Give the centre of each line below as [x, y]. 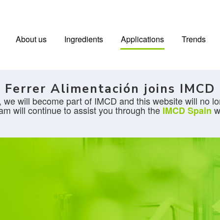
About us [31, 39]
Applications [142, 39]
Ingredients [84, 39]
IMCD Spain [187, 110]
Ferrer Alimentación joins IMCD [110, 89]
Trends [194, 39]
